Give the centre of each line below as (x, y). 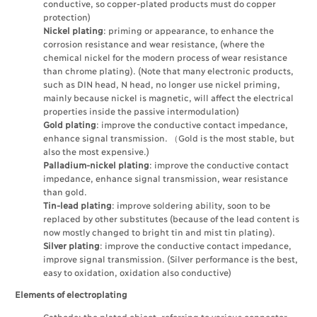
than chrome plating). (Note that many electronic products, (168, 70)
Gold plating (70, 124)
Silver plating (71, 245)
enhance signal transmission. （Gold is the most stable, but (168, 138)
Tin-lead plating (77, 205)
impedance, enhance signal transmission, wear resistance (165, 178)
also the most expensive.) (96, 151)
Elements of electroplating (71, 294)
